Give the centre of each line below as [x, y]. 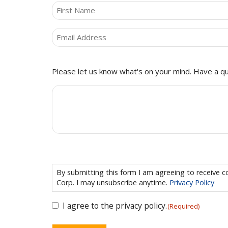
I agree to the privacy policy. [115, 205]
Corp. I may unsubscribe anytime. [123, 183]
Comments [72, 60]
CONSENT [71, 158]
